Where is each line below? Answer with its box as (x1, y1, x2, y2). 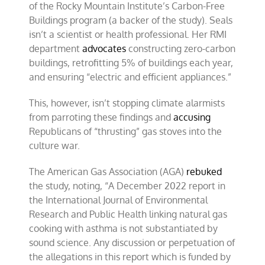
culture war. (29, 139, 80, 151)
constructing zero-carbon (126, 42, 236, 54)
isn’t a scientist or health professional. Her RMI (29, 28, 227, 40)
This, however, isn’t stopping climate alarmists (29, 96, 225, 109)
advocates (82, 42, 127, 54)
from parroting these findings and (29, 111, 174, 123)
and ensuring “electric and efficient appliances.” (29, 70, 232, 83)
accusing (173, 111, 211, 123)
